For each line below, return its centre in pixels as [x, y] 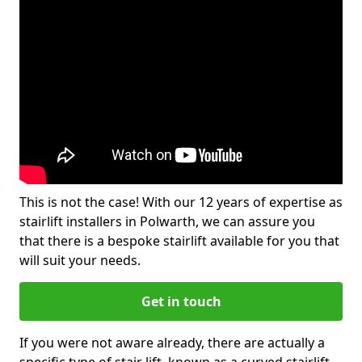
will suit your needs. [80, 260]
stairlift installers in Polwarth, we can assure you [167, 221]
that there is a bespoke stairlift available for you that [179, 241]
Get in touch [181, 301]
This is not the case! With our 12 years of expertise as [181, 202]
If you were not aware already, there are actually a [172, 343]
